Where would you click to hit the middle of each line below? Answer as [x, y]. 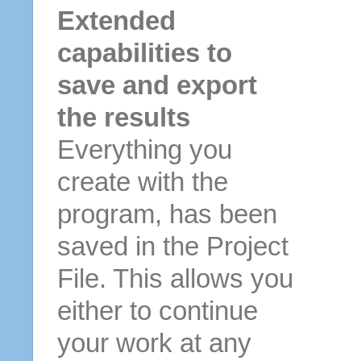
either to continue [157, 311]
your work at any [154, 343]
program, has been [167, 214]
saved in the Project [172, 247]
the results [123, 118]
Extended [116, 21]
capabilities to [144, 53]
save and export [157, 85]
